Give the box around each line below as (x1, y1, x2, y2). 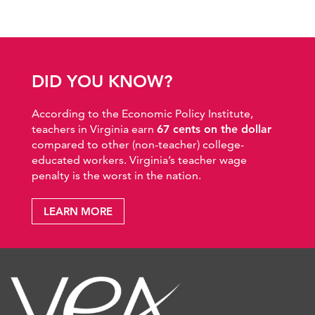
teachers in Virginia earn (32, 122, 157, 136)
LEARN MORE (44, 204, 112, 218)
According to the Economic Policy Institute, (32, 106, 253, 120)
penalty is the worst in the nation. (32, 168, 201, 182)
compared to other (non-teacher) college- (32, 137, 244, 151)
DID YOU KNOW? (32, 70, 172, 91)
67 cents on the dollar (157, 122, 271, 136)
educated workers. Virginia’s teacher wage (32, 153, 247, 167)
